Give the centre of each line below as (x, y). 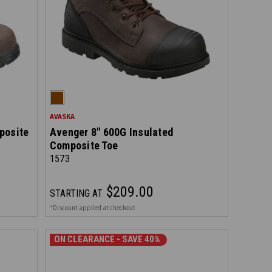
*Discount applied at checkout (92, 208)
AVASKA (62, 116)
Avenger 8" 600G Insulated (111, 132)
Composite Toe (84, 145)
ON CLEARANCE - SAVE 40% (107, 240)
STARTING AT (76, 193)
